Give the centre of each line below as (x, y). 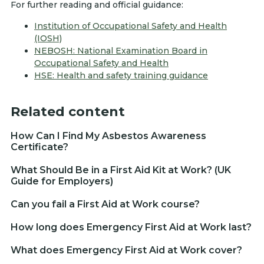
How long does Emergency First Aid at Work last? (131, 227)
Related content (68, 111)
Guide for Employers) (62, 181)
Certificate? (39, 147)
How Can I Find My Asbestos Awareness (108, 136)
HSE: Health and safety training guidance (121, 75)
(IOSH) (48, 38)
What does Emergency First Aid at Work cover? (126, 250)
